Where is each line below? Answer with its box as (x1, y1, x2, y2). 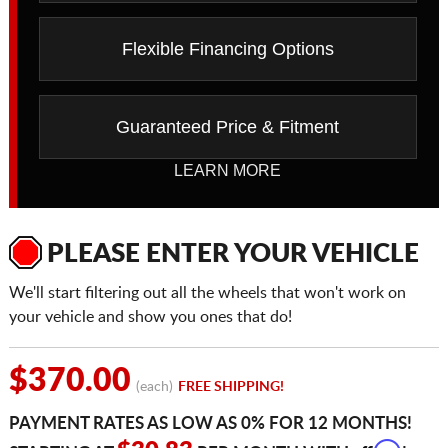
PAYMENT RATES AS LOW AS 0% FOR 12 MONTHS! (8, 415, 412, 433)
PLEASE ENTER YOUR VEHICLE (46, 241, 419, 268)
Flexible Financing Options (121, 39, 334, 60)
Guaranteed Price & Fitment (116, 117, 340, 138)
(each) (135, 380, 173, 395)
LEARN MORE (174, 162, 282, 180)
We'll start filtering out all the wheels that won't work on (8, 285, 406, 302)
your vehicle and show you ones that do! (8, 309, 292, 326)
